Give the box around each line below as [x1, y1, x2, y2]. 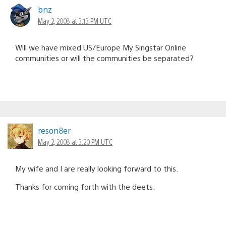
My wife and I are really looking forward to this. [15, 163, 178, 173]
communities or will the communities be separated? [15, 52, 194, 63]
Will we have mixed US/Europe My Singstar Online [15, 42, 186, 52]
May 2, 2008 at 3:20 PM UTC [38, 137, 112, 146]
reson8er [38, 125, 71, 136]
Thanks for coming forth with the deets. [15, 181, 155, 191]
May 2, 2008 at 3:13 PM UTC [38, 16, 111, 25]
